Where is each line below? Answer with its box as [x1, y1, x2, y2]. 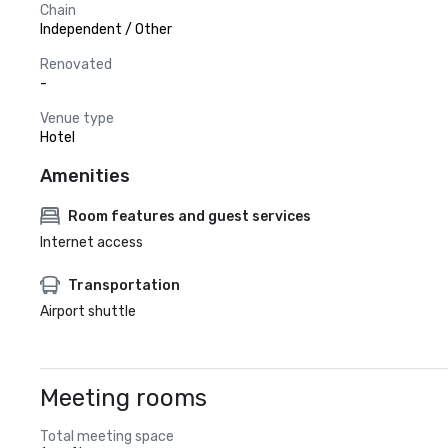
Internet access [40, 234, 143, 251]
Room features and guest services [68, 207, 311, 225]
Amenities [40, 165, 130, 187]
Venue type [40, 110, 114, 127]
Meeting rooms [40, 384, 207, 412]
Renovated [40, 56, 112, 73]
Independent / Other [40, 21, 172, 38]
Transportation [68, 276, 180, 294]
